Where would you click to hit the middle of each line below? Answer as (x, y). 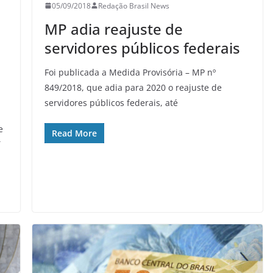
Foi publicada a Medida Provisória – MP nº (130, 72)
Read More (74, 133)
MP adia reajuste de (113, 29)
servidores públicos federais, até (111, 102)
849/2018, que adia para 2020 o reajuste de (133, 87)
